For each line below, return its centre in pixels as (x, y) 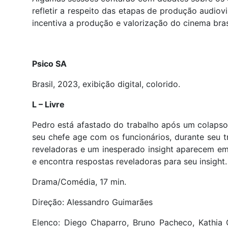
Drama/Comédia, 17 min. (79, 181)
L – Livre (49, 104)
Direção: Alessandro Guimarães (92, 202)
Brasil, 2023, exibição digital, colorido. (106, 84)
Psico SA (49, 63)
